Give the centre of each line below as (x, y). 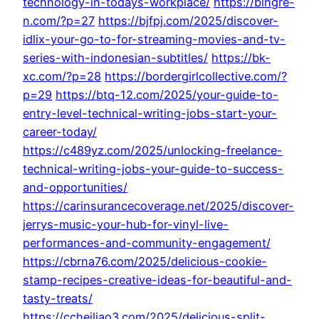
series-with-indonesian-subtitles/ (115, 58)
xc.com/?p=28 (62, 77)
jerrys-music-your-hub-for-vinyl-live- (126, 225)
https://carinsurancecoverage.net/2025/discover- (158, 206)
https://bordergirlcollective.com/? (196, 77)
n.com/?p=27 (59, 21)
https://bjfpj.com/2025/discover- (188, 21)
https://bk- (241, 58)
